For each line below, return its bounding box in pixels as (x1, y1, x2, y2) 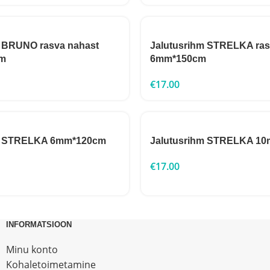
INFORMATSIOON (6, 220, 72, 229)
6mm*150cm (150, 54, 206, 64)
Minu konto (6, 243, 58, 256)
